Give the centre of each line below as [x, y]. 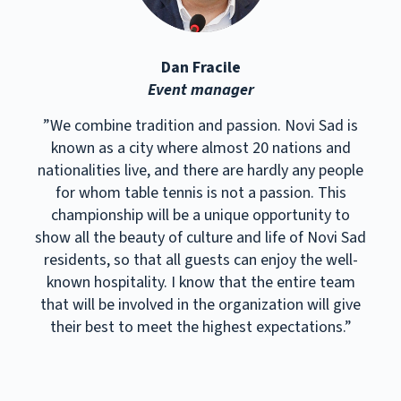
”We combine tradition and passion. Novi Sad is [200, 126]
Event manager [200, 90]
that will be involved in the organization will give [200, 305]
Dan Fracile [200, 67]
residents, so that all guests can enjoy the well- [200, 260]
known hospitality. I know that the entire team [200, 283]
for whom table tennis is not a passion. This [200, 193]
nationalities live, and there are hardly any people [200, 171]
